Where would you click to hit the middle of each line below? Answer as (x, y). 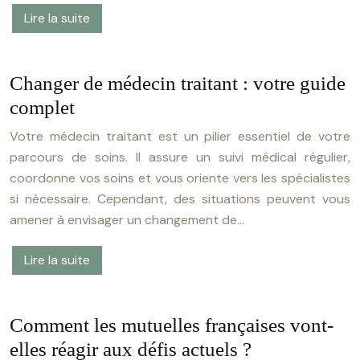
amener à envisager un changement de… (127, 220)
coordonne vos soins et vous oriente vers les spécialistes (180, 178)
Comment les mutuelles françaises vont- (172, 325)
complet (42, 108)
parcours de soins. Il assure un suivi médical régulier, (180, 157)
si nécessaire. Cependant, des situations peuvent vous (180, 199)
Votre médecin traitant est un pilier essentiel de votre (180, 137)
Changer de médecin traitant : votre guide (178, 84)
